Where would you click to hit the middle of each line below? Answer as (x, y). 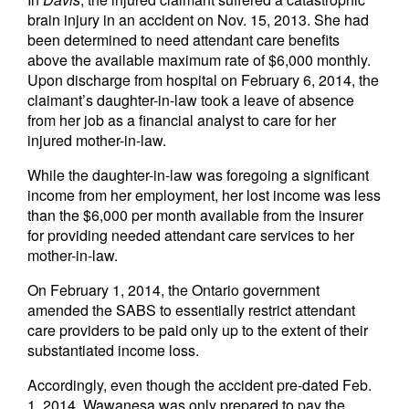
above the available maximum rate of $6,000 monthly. (199, 60)
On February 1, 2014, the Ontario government (173, 290)
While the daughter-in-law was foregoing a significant (198, 175)
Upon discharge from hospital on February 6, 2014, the (203, 80)
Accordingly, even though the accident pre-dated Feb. (199, 385)
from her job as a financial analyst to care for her (182, 120)
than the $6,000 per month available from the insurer (195, 215)
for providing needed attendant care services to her (191, 235)
